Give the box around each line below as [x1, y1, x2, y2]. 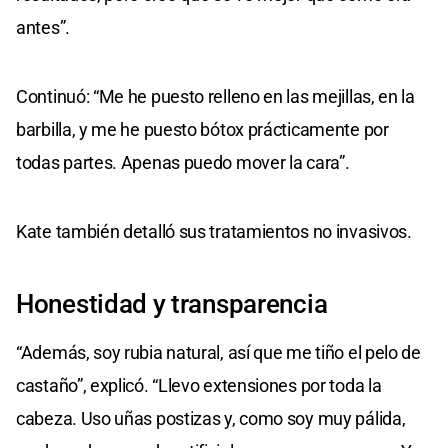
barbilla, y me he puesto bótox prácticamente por [16, 118, 389, 140]
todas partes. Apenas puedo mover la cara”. [16, 151, 350, 173]
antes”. [16, 16, 70, 38]
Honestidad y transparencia [16, 288, 328, 319]
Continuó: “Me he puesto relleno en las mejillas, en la [16, 85, 415, 107]
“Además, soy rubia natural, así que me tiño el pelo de [16, 341, 421, 363]
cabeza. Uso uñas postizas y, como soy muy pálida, [16, 407, 406, 429]
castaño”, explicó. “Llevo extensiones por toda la [16, 374, 382, 396]
